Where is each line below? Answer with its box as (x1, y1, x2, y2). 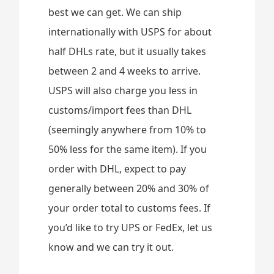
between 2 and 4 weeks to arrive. (48, 64, 201, 78)
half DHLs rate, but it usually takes (48, 45, 207, 58)
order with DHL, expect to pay (48, 162, 187, 176)
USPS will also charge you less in (48, 84, 198, 97)
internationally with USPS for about (48, 25, 212, 39)
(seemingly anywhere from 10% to (48, 123, 207, 136)
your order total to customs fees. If (48, 201, 211, 215)
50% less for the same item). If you (48, 143, 207, 156)
